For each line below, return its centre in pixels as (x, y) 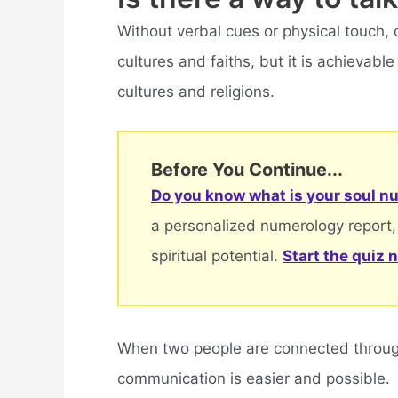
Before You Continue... (247, 170)
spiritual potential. (217, 256)
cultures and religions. (196, 92)
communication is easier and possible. (254, 378)
